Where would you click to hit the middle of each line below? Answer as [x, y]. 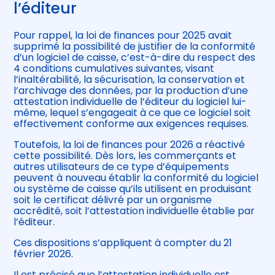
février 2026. [44, 254]
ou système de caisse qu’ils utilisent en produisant [133, 189]
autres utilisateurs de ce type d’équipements [122, 167]
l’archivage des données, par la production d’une [131, 91]
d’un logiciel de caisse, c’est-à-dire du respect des [135, 58]
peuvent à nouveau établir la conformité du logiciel [136, 178]
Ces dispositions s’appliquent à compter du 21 [123, 243]
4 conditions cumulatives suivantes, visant [114, 69]
